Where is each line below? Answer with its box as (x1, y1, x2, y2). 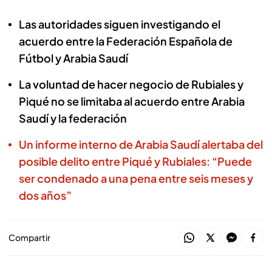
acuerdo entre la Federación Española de (19, 34, 233, 48)
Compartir (8, 232, 50, 243)
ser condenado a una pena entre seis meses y (19, 171, 253, 185)
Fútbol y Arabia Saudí (19, 51, 128, 65)
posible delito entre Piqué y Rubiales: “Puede (19, 154, 252, 168)
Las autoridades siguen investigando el (19, 17, 220, 31)
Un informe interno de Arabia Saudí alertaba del (19, 137, 263, 151)
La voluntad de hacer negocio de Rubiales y (19, 77, 243, 91)
